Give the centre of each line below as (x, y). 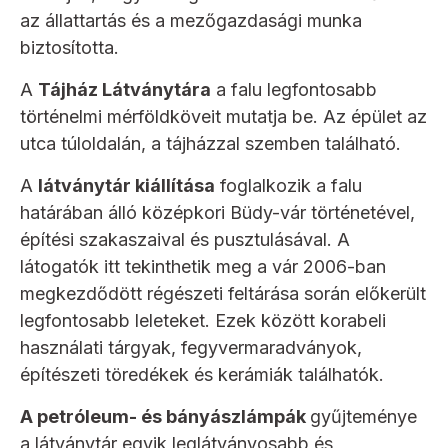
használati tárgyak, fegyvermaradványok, (191, 348)
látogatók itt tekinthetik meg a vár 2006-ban (203, 267)
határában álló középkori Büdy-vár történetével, (217, 213)
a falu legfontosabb (294, 90)
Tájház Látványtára (124, 90)
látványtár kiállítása (126, 186)
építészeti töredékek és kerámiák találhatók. (202, 375)
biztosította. (69, 48)
